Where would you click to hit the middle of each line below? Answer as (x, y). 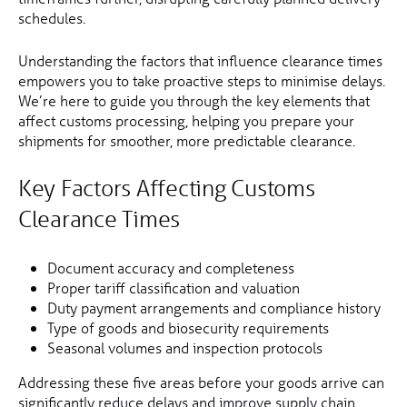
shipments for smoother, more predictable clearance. (187, 141)
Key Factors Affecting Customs (167, 189)
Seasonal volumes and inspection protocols (185, 348)
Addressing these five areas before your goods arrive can (201, 382)
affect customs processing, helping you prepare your (186, 121)
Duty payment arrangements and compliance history (214, 308)
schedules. (52, 18)
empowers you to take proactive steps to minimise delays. (202, 81)
